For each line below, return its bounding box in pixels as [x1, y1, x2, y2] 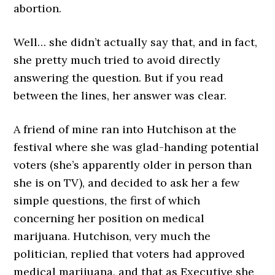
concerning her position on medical [14, 211, 205, 225]
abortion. [14, 1, 62, 15]
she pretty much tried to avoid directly [14, 53, 221, 67]
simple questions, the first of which [14, 193, 201, 207]
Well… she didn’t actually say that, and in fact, [14, 35, 258, 49]
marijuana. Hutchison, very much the [14, 229, 211, 243]
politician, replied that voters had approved [14, 247, 246, 261]
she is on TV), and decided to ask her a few [14, 176, 240, 190]
